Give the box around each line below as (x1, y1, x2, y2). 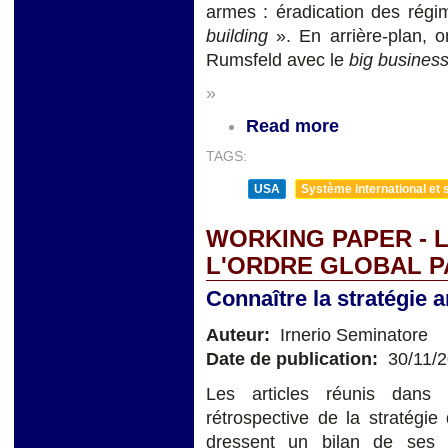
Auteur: (206, 325, 275, 346)
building (206, 26, 268, 47)
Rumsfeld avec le (206, 50, 349, 71)
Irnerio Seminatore (275, 325, 428, 346)
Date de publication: (206, 349, 383, 370)
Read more (246, 116, 339, 137)
